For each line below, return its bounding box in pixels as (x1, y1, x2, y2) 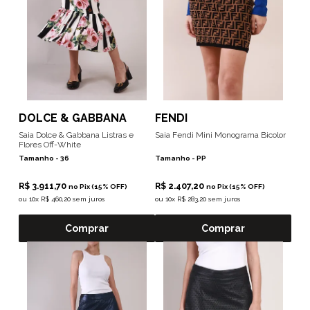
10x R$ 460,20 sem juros (28, 195, 104, 203)
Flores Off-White (18, 140, 81, 149)
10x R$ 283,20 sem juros (165, 195, 240, 203)
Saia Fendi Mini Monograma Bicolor (155, 130, 286, 140)
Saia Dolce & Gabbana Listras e (18, 130, 134, 140)
